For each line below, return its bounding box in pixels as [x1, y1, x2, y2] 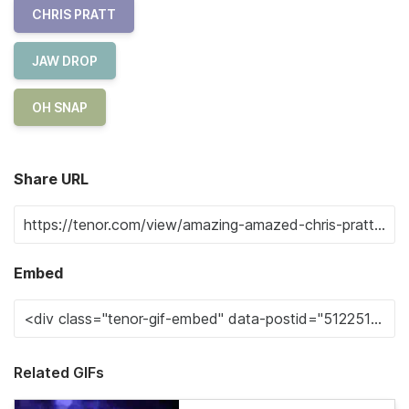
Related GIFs [14, 363, 104, 382]
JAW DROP [32, 53, 98, 68]
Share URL [14, 170, 89, 188]
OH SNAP [32, 100, 88, 115]
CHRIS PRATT [32, 6, 116, 22]
